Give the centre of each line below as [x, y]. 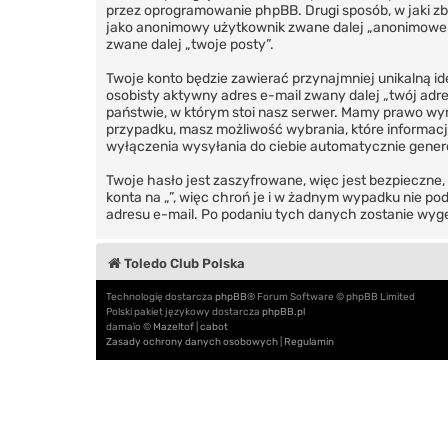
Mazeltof [173, 326]
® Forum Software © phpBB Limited [331, 296]
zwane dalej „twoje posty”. [190, 44]
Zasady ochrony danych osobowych [192, 341]
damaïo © [129, 326]
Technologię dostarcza [160, 296]
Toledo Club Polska [184, 263]
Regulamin [309, 341]
